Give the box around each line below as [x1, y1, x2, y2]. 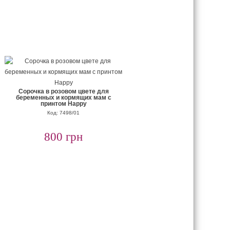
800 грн [44, 130, 83, 143]
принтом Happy [40, 100, 87, 107]
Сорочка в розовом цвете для [18, 88, 109, 95]
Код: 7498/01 [47, 110, 80, 116]
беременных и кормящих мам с [15, 94, 111, 101]
